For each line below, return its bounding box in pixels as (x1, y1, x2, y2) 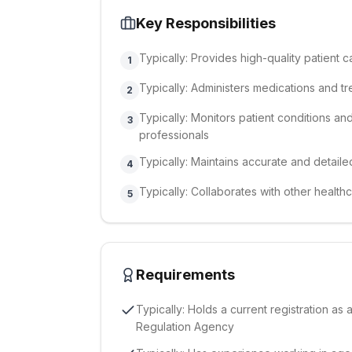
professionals (139, 128, 209, 141)
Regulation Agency (136, 320, 234, 333)
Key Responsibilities (136, 15, 276, 31)
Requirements (136, 266, 235, 283)
